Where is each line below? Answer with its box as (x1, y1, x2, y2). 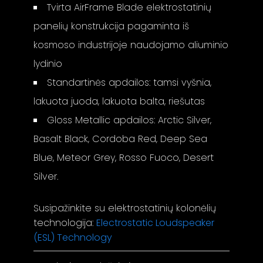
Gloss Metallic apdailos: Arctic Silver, (47, 113, 212, 127)
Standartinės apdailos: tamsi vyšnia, (47, 75, 212, 89)
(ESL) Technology (33, 230, 113, 244)
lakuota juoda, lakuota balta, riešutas (33, 94, 205, 108)
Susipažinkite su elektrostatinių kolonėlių (33, 201, 217, 215)
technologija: (33, 215, 97, 230)
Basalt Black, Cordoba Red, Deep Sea (33, 131, 208, 146)
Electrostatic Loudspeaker (96, 215, 215, 230)
